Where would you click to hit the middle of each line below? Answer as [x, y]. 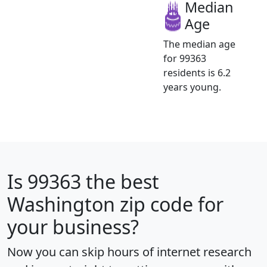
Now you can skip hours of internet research [129, 252]
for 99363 [185, 59]
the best [120, 182]
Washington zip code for [115, 204]
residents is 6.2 [197, 73]
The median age [199, 44]
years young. [192, 87]
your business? [73, 227]
